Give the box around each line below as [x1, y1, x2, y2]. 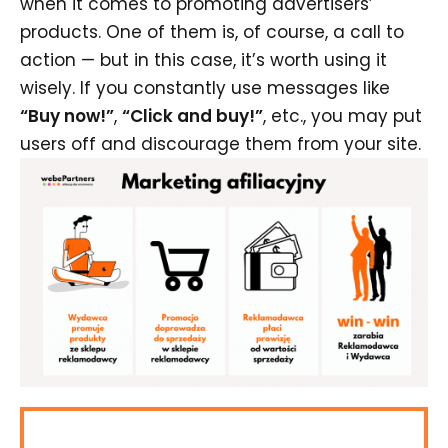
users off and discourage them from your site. [20, 131, 421, 156]
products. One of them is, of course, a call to [20, 19, 404, 44]
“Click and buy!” [122, 103, 263, 128]
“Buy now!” [20, 103, 114, 128]
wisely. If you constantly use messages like [20, 75, 390, 100]
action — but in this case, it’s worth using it [20, 47, 387, 72]
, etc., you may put [263, 103, 422, 128]
